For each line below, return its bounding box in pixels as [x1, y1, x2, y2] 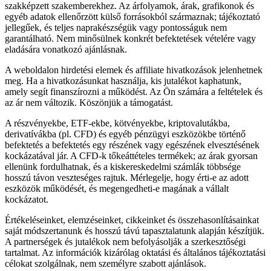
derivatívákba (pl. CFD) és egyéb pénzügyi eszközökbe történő [5, 128, 246, 139]
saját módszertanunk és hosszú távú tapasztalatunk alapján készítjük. [5, 225, 264, 236]
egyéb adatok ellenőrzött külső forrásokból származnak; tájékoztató [5, 11, 260, 22]
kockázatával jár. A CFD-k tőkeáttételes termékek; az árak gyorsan [5, 150, 258, 161]
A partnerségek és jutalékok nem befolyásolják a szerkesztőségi [5, 236, 246, 247]
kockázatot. [5, 194, 48, 204]
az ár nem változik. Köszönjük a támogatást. [5, 97, 173, 108]
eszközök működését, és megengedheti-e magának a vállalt [5, 183, 229, 194]
